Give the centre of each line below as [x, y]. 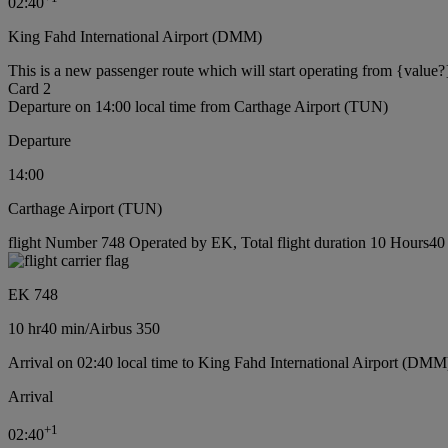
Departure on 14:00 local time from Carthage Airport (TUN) [198, 107]
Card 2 [29, 89]
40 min [63, 329]
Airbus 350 [124, 329]
